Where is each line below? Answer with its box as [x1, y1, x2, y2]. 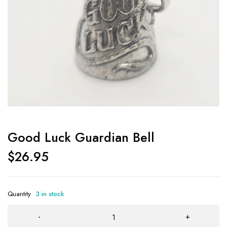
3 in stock [35, 188, 64, 199]
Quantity [8, 188, 31, 199]
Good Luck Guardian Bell [8, 128, 155, 146]
